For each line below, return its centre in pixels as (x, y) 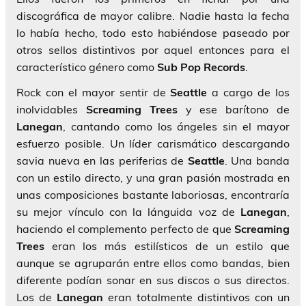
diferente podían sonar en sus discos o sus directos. (153, 280)
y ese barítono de (234, 110)
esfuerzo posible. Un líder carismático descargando (153, 144)
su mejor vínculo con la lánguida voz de (128, 212)
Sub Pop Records (201, 67)
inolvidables (51, 110)
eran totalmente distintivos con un (197, 297)
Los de (37, 297)
